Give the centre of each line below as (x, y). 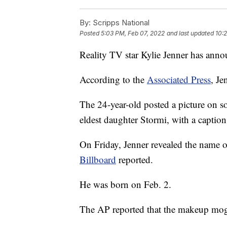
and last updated (190, 33)
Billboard (98, 159)
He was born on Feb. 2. (125, 184)
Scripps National (120, 22)
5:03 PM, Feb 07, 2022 (133, 33)
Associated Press (179, 79)
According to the (113, 79)
